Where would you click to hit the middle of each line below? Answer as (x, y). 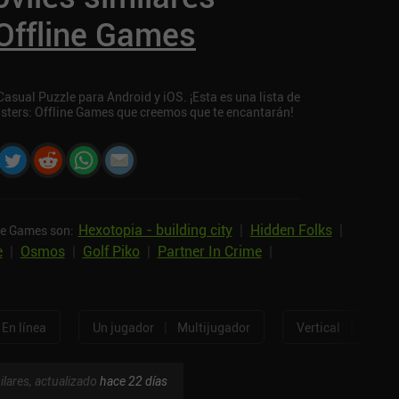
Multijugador (213, 327)
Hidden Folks (291, 230)
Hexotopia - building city (155, 230)
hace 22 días (133, 381)
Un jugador (123, 327)
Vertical (318, 327)
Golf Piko (111, 252)
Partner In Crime (209, 252)
